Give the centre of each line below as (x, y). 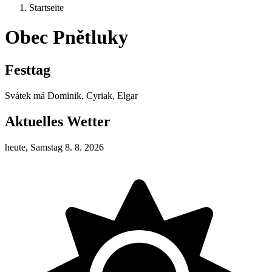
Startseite (46, 8)
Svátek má (26, 95)
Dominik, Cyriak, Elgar (93, 95)
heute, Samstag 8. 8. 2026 (54, 147)
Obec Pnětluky (66, 37)
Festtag (28, 70)
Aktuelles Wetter (58, 121)
